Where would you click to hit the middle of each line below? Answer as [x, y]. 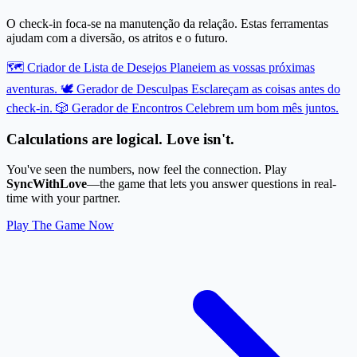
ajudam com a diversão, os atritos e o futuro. [117, 37]
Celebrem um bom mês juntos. [262, 108]
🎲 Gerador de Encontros [119, 108]
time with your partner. [63, 198]
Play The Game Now [60, 226]
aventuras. [32, 88]
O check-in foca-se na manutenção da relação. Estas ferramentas [167, 23]
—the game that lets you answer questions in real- [212, 184]
